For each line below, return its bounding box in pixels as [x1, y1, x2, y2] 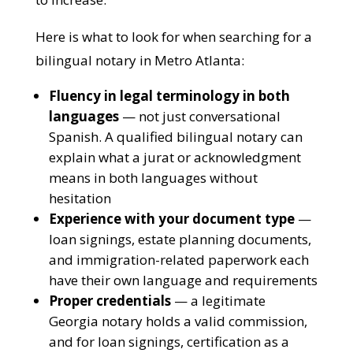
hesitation [47, 236, 110, 255]
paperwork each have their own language [47, 318, 305, 336]
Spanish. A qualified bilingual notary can [47, 175, 302, 193]
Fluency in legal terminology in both [47, 134, 289, 152]
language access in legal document [34, 14, 253, 32]
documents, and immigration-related [47, 298, 281, 316]
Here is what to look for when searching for [34, 75, 300, 93]
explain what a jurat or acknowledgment [47, 195, 300, 214]
